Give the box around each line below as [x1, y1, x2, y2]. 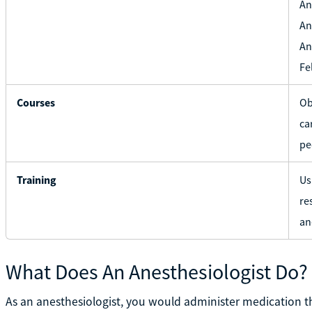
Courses [16, 95, 55, 109]
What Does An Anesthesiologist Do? [5, 258, 308, 285]
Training [16, 172, 56, 187]
